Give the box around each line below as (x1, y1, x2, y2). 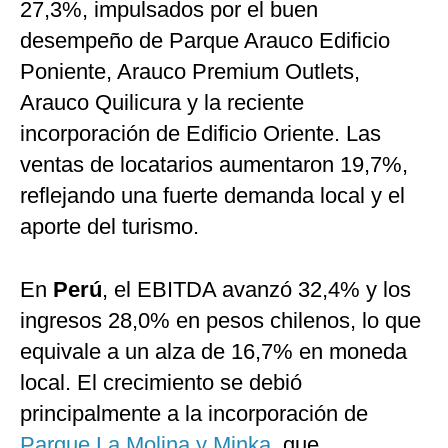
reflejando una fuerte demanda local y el (20, 183, 405, 209)
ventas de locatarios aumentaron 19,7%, (20, 152, 408, 178)
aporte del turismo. (20, 214, 199, 240)
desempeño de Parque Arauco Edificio (20, 28, 390, 54)
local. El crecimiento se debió (20, 370, 302, 396)
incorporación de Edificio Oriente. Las (20, 121, 381, 147)
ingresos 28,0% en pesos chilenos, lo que (20, 308, 421, 334)
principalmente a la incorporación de (20, 401, 368, 427)
